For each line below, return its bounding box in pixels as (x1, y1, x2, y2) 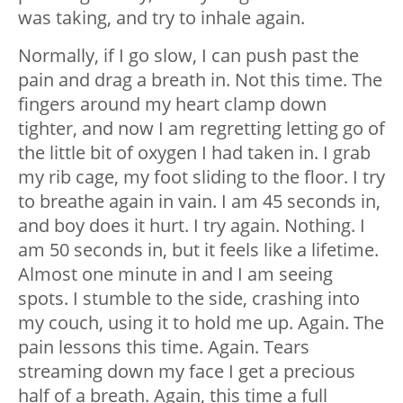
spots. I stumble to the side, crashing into (18, 286, 360, 311)
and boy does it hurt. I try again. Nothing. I (18, 213, 365, 238)
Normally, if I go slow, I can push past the (18, 43, 359, 68)
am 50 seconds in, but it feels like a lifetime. (18, 237, 379, 263)
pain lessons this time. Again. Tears (18, 335, 309, 360)
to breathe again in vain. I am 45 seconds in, (18, 189, 381, 214)
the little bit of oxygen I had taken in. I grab (18, 140, 371, 166)
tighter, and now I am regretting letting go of (18, 116, 385, 141)
